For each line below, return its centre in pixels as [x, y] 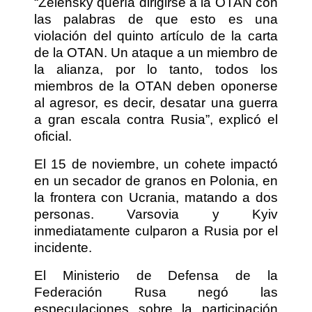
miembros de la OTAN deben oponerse [156, 86]
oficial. [53, 136]
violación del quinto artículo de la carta [156, 36]
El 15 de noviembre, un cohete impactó [156, 164]
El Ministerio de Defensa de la [156, 275]
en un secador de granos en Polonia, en [156, 180]
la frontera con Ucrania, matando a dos [156, 197]
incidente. [63, 247]
